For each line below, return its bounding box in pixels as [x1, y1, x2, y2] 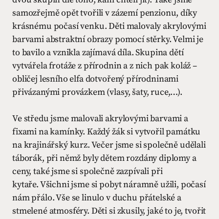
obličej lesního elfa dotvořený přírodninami [12, 73, 179, 85]
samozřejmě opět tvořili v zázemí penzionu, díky [12, 7, 197, 19]
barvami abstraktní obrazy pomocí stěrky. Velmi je [12, 34, 204, 45]
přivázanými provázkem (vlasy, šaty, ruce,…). [12, 87, 182, 98]
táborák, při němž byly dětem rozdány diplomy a [12, 153, 197, 164]
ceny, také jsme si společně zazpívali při [12, 166, 163, 177]
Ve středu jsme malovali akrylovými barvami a [12, 113, 188, 124]
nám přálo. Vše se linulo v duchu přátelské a [12, 192, 181, 203]
